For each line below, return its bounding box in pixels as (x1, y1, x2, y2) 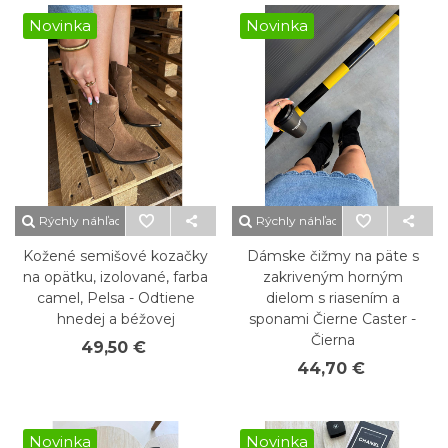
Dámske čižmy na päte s (246, 247, 419, 265)
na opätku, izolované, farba (23, 268, 208, 286)
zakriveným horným (262, 268, 403, 286)
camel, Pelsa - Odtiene (36, 289, 195, 307)
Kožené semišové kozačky (23, 247, 208, 265)
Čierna (310, 331, 355, 349)
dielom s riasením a (265, 289, 400, 307)
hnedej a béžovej (56, 310, 175, 328)
